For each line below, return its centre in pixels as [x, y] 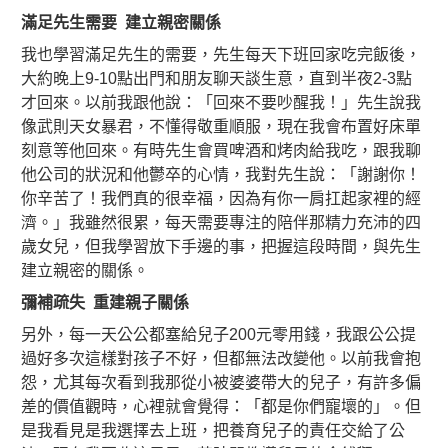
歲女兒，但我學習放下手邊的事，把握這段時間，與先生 [221, 246]
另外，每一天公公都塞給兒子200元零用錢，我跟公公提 [218, 334]
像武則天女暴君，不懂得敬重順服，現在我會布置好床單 [221, 126]
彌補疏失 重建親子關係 [105, 302]
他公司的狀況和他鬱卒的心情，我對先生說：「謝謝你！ [221, 174]
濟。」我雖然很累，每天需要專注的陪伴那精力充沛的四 [221, 222]
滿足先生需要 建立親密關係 [121, 22]
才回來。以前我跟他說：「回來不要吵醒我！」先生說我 [221, 102]
